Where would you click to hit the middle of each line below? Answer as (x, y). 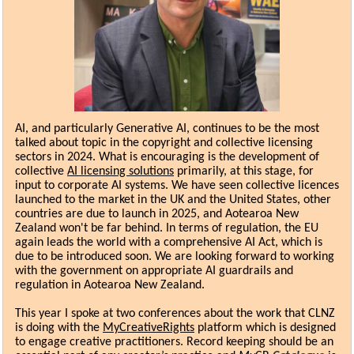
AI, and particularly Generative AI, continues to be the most (167, 129)
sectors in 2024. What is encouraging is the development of (167, 157)
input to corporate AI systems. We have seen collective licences (177, 186)
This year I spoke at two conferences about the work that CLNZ (175, 314)
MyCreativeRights (149, 328)
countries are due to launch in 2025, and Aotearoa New (157, 214)
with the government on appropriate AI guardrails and (154, 271)
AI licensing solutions (121, 171)
